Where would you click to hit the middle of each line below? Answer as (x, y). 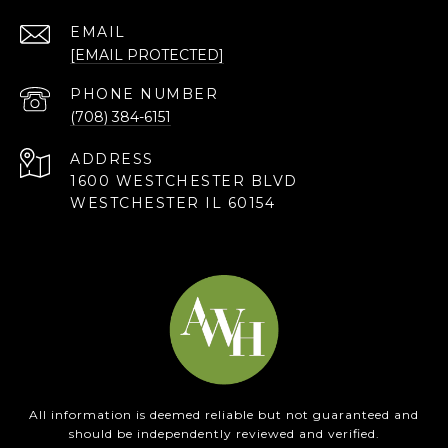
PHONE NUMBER (144, 93)
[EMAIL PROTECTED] (147, 54)
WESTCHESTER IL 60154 (172, 202)
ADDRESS (112, 158)
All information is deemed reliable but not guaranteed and (224, 414)
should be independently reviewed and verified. (224, 433)
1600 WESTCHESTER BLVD (184, 180)
